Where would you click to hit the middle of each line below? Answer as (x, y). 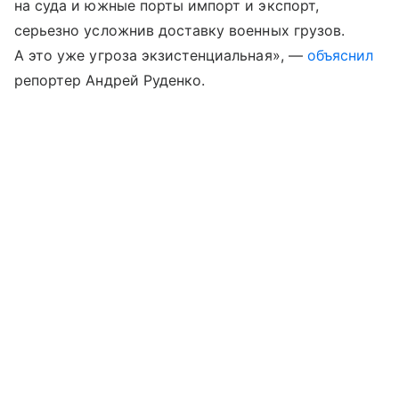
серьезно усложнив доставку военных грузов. (180, 31)
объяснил (340, 56)
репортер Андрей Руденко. (110, 81)
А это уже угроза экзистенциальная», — (161, 56)
